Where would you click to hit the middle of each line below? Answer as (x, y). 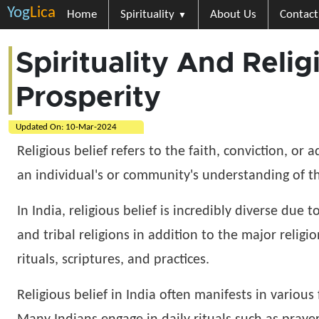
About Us (233, 15)
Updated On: (41, 127)
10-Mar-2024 (91, 127)
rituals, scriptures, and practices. (113, 260)
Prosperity (88, 98)
